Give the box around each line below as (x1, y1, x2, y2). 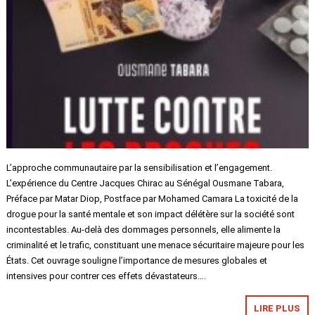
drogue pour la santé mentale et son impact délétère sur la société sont (6, 209, 295, 220)
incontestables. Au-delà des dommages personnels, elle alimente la (6, 224, 281, 236)
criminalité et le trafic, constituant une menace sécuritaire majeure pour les (6, 240, 305, 251)
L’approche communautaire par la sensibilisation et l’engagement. (6, 162, 273, 174)
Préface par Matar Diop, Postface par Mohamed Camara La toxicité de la (6, 193, 299, 205)
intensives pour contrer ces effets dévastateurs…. (6, 271, 207, 282)
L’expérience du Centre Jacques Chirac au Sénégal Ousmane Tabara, (6, 178, 285, 189)
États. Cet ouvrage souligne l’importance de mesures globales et (6, 255, 268, 266)
